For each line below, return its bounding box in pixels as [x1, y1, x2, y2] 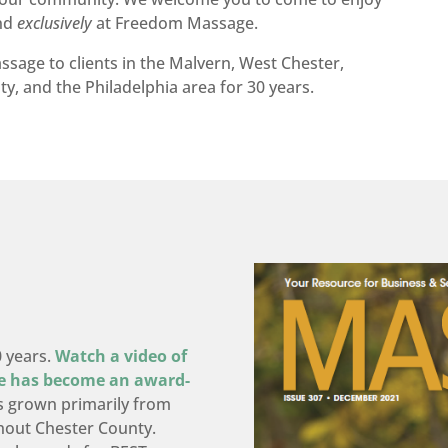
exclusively [17, 11, 93, 34]
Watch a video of [55, 344, 188, 367]
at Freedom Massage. [92, 11, 259, 34]
